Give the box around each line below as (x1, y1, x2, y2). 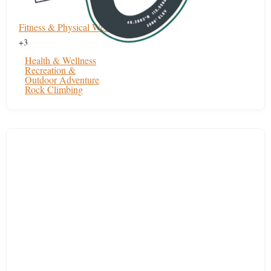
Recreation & (25, 64, 76, 76)
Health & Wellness (25, 54, 96, 67)
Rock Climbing (25, 83, 83, 96)
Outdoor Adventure (25, 73, 99, 86)
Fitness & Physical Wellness (19, 21, 126, 33)
